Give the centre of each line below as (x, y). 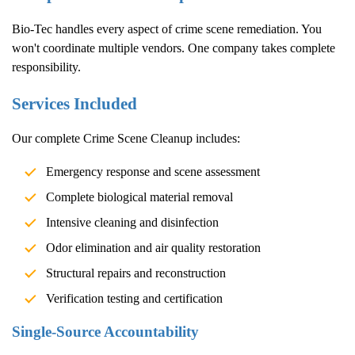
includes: (216, 139)
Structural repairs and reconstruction (136, 273)
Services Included (74, 103)
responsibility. (46, 67)
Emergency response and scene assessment (153, 172)
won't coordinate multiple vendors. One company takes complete (174, 48)
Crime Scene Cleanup (138, 139)
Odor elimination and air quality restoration (153, 248)
